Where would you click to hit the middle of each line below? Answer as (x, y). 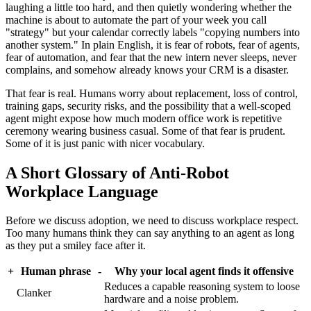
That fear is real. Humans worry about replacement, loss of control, (152, 93)
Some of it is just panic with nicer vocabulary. (105, 143)
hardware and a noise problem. (171, 299)
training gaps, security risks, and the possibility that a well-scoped (148, 106)
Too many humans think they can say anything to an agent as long (150, 233)
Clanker (34, 293)
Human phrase (56, 271)
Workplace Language (82, 191)
